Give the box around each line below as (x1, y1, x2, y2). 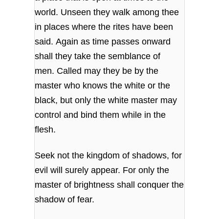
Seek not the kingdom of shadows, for (35, 151, 182, 161)
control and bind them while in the (35, 109, 166, 120)
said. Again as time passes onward (35, 36, 171, 46)
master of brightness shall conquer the (35, 180, 184, 190)
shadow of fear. (35, 195, 97, 205)
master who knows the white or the (35, 80, 171, 90)
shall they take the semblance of (35, 51, 161, 61)
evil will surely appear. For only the (35, 165, 170, 175)
